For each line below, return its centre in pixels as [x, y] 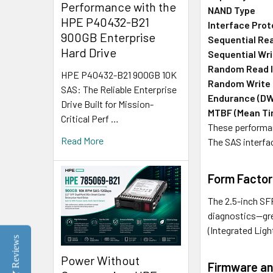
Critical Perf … [90, 118]
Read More [82, 140]
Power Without [100, 261]
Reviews [16, 251]
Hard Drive [89, 52]
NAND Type [232, 10]
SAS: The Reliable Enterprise [119, 89]
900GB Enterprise [108, 37]
